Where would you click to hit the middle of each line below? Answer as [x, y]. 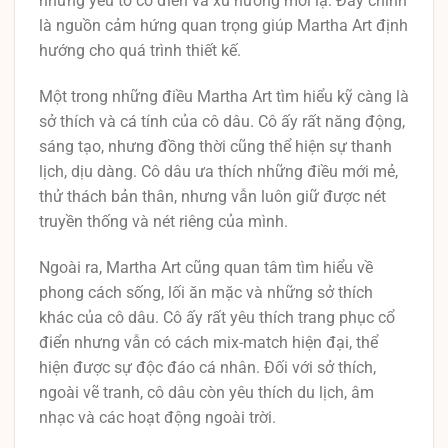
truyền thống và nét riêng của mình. [163, 221]
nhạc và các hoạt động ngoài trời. [157, 417]
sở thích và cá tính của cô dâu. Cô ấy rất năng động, [222, 121]
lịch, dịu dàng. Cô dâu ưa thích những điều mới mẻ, [218, 171]
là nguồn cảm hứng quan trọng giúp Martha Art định [223, 25]
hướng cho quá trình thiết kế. [140, 50]
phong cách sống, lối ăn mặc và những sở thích [206, 292]
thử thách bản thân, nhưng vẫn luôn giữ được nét [212, 196]
